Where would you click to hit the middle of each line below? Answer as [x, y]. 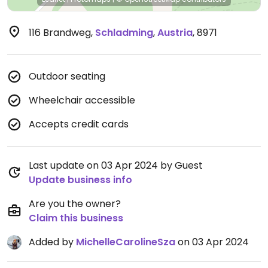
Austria [175, 33]
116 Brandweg [60, 33]
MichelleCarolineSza [126, 242]
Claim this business [76, 218]
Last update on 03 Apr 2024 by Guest [116, 165]
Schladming [124, 33]
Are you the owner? [75, 204]
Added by [52, 242]
